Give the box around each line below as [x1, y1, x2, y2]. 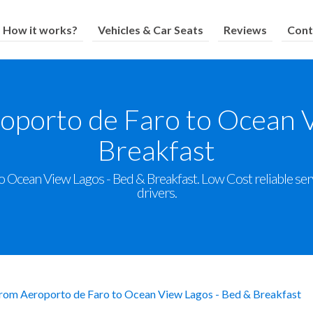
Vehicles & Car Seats [98, 22, 204, 36]
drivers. [136, 184, 177, 201]
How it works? [3, 22, 78, 36]
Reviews [224, 22, 268, 36]
